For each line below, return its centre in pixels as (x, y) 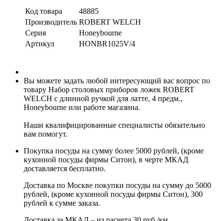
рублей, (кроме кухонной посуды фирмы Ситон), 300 (113, 194)
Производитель (51, 22)
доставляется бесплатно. (65, 168)
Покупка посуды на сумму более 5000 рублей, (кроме (114, 150)
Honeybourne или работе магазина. (82, 107)
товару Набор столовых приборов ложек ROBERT (109, 89)
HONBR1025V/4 (107, 43)
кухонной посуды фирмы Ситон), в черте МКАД (106, 159)
